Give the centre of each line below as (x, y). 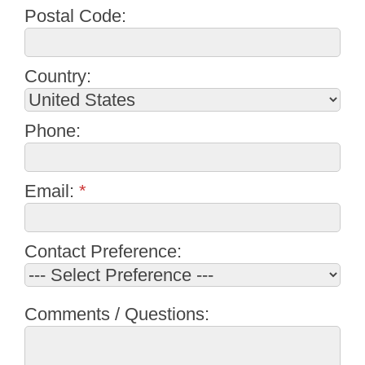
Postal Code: (75, 16)
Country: (58, 77)
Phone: (53, 131)
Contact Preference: (103, 252)
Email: (52, 191)
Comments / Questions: (117, 314)
